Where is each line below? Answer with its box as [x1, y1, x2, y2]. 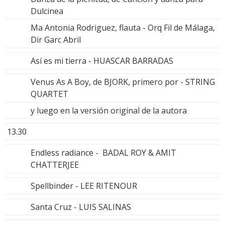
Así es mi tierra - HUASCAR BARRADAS [31, 55, 173, 66]
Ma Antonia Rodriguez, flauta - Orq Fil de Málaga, [31, 22, 215, 33]
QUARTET [31, 88, 68, 99]
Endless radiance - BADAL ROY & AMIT [31, 147, 176, 158]
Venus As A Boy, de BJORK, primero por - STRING [31, 76, 215, 87]
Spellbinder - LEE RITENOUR [31, 180, 137, 191]
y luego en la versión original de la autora [31, 104, 187, 116]
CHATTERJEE [31, 159, 79, 170]
